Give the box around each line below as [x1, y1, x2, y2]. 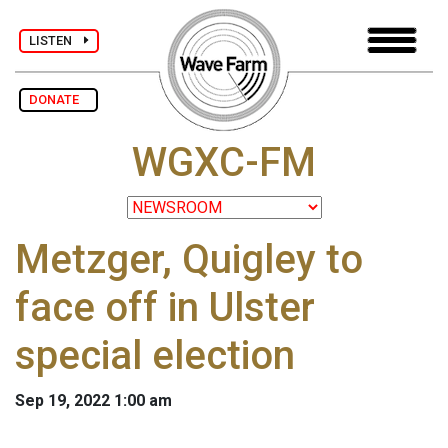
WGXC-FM [132, 139, 316, 187]
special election [15, 332, 295, 380]
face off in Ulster [15, 284, 315, 332]
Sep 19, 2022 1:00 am [15, 391, 172, 411]
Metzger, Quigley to [15, 236, 363, 284]
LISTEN [29, 32, 84, 48]
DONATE [29, 92, 88, 107]
